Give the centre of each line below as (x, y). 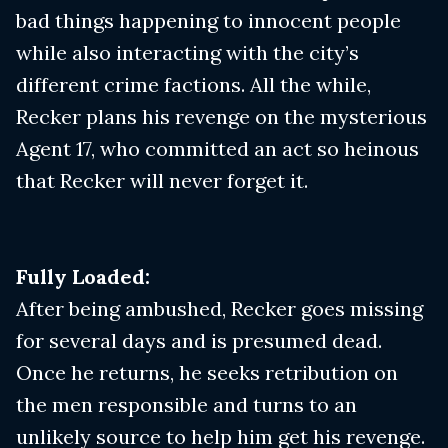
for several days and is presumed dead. (199, 341)
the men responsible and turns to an (186, 405)
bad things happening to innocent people (208, 21)
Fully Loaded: (83, 277)
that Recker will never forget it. (162, 181)
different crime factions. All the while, (193, 85)
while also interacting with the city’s (187, 53)
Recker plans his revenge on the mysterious (221, 117)
